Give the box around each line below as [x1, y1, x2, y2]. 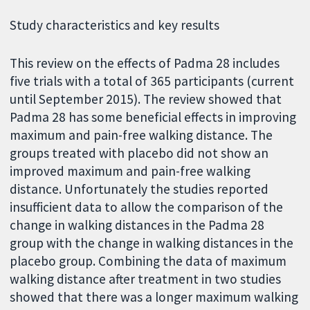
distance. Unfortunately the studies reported [10, 180, 269, 197]
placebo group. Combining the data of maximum [10, 252, 287, 269]
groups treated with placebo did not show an [10, 144, 269, 161]
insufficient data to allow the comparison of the [10, 198, 284, 215]
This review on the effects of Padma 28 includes [10, 54, 280, 71]
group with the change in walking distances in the [10, 234, 294, 251]
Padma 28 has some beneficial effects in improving [10, 108, 297, 125]
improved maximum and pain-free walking [10, 162, 251, 179]
